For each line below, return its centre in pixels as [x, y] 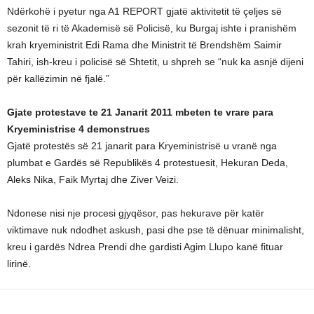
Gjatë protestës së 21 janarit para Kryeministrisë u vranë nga [142, 146]
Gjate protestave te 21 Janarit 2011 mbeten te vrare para [140, 112]
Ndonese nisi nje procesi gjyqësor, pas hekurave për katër [136, 213]
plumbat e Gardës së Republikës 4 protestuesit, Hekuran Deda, [148, 163]
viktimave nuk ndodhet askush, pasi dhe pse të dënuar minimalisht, [156, 230]
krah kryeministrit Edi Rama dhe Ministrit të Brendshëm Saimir [144, 45]
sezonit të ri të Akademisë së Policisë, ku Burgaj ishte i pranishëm [152, 28]
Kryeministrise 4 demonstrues [78, 129]
